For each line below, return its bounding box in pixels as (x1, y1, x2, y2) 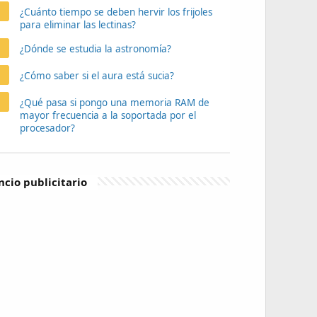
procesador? (19, 122, 75, 134)
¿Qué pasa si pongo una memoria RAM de (19, 96, 209, 109)
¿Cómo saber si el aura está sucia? (19, 69, 174, 82)
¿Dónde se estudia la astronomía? (19, 42, 171, 55)
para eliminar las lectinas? (19, 18, 136, 31)
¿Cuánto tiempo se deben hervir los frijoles (19, 6, 212, 18)
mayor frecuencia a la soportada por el (19, 109, 196, 122)
